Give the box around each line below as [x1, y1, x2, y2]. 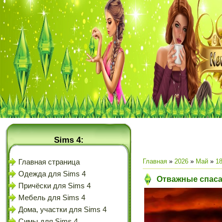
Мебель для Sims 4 [18, 194, 85, 202]
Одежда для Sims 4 [18, 170, 86, 178]
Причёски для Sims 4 [18, 182, 91, 190]
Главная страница [18, 158, 80, 166]
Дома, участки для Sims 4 [18, 206, 107, 214]
